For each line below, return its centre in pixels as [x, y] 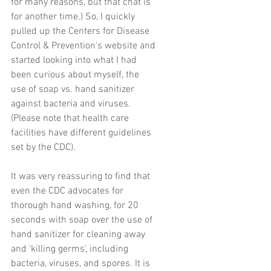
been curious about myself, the [76, 75]
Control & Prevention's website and [84, 46]
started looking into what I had [75, 61]
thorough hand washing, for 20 [76, 206]
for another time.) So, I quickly [74, 17]
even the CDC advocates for [68, 191]
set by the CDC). [43, 148]
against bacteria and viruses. [72, 104]
